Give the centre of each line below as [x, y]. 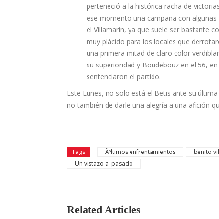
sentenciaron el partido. [124, 77]
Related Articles [104, 210]
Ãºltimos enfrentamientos [140, 152]
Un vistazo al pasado [104, 164]
